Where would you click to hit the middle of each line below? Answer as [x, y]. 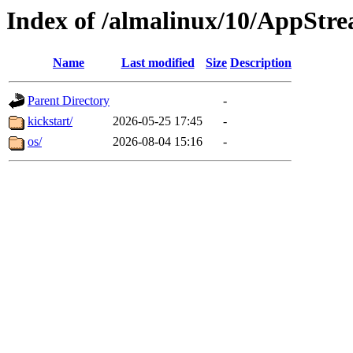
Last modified [158, 63]
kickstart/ [50, 121]
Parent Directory [69, 101]
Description [261, 63]
